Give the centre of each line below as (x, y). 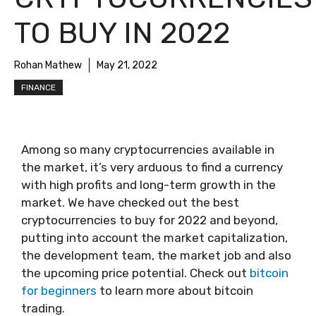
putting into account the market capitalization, (154, 238)
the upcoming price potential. (105, 273)
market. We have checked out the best (130, 202)
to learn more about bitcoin (175, 291)
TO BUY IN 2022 (122, 33)
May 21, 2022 (127, 65)
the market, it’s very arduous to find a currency (152, 167)
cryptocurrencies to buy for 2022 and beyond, (150, 220)
